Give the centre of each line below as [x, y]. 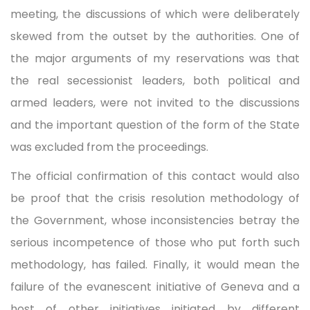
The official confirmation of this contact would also [155, 176]
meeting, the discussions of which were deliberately [155, 14]
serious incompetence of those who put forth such [155, 242]
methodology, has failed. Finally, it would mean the [155, 264]
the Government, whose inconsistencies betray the [155, 220]
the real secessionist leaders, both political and [155, 80]
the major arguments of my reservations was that [155, 58]
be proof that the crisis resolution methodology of [155, 198]
